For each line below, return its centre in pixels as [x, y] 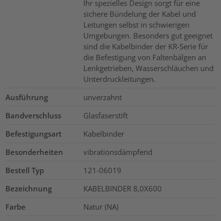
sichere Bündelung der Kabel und [139, 14]
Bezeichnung [29, 189]
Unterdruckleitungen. [119, 79]
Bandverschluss [34, 116]
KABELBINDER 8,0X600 [122, 189]
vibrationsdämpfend [118, 152]
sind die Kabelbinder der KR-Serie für [146, 47]
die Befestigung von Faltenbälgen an [145, 57]
